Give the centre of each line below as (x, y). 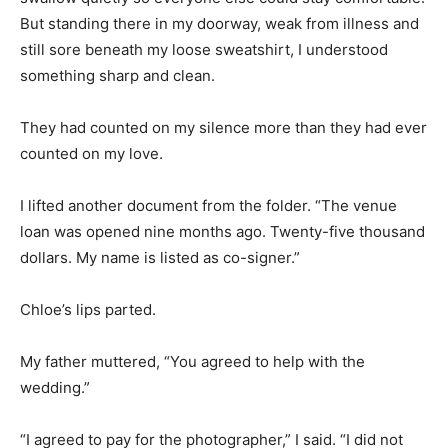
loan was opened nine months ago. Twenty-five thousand (222, 231)
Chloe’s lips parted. (88, 309)
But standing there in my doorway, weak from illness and (219, 23)
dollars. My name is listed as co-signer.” (160, 257)
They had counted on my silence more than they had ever (223, 127)
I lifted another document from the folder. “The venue (208, 205)
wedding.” (55, 387)
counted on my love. (91, 153)
